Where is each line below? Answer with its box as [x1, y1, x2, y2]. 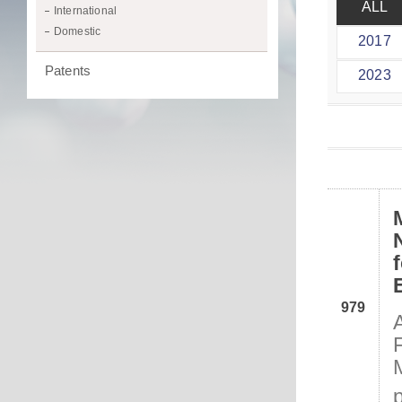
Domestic [54, 25, 101, 38]
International [54, 4, 118, 17]
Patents [45, 63, 92, 78]
